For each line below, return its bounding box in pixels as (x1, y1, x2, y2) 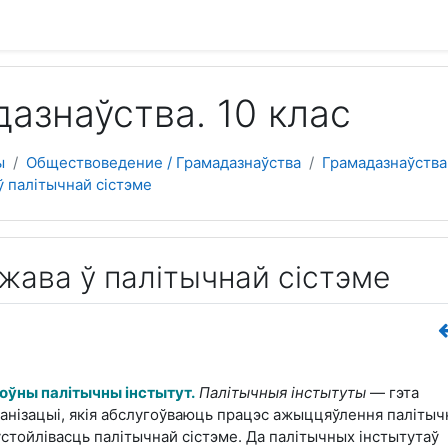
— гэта (366, 382, 419, 402)
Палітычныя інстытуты (199, 382, 366, 402)
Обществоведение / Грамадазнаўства (26, 153, 301, 172)
